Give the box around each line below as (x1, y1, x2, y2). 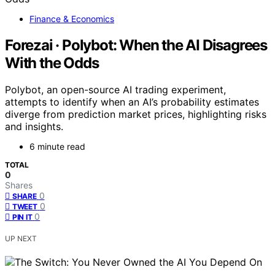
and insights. (5, 120, 63, 133)
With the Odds (5, 53, 99, 72)
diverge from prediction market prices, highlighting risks (5, 108, 266, 121)
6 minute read (29, 141, 85, 152)
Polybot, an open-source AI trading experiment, (5, 83, 226, 96)
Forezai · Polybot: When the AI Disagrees (5, 36, 267, 54)
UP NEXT (5, 234, 37, 244)
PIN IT (12, 212, 33, 222)
